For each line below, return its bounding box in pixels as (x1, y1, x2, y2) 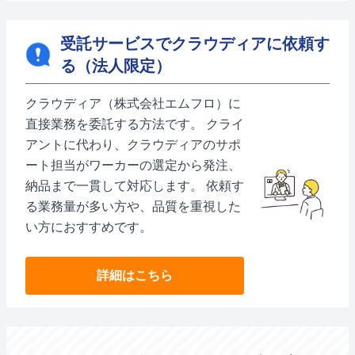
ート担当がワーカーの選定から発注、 (25, 158, 241, 172)
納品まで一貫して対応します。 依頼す (25, 179, 244, 193)
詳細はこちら (97, 269, 173, 282)
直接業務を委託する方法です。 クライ (25, 117, 244, 131)
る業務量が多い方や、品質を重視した (25, 200, 241, 213)
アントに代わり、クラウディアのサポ (25, 138, 241, 151)
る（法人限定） (60, 57, 171, 74)
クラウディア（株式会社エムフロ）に (25, 97, 241, 110)
